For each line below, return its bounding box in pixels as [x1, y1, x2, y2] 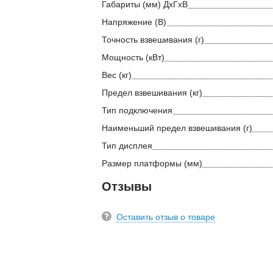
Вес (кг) [102, 70, 132, 80]
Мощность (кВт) [102, 52, 165, 63]
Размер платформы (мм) [102, 158, 202, 169]
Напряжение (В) [102, 17, 166, 27]
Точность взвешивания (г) [102, 35, 204, 45]
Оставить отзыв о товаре [116, 212, 215, 222]
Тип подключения [102, 105, 172, 116]
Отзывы [102, 180, 152, 193]
